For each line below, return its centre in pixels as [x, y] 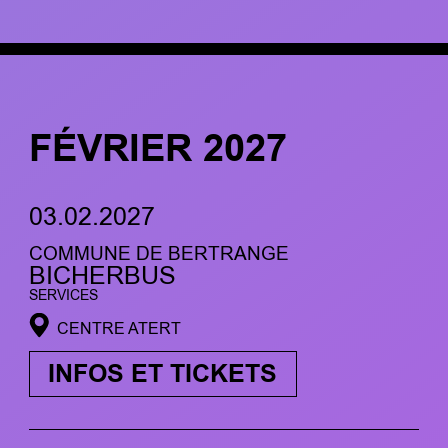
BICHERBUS [102, 275]
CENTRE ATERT [118, 329]
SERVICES [63, 295]
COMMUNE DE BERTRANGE [158, 253]
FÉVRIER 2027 [157, 149]
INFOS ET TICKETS [163, 373]
